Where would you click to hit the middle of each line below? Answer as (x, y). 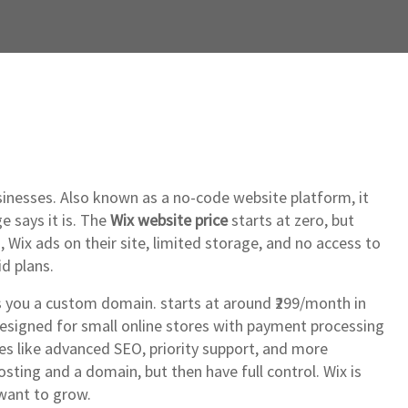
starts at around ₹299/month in (261, 303)
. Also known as (107, 197)
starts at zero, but (291, 220)
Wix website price (169, 220)
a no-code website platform (256, 197)
